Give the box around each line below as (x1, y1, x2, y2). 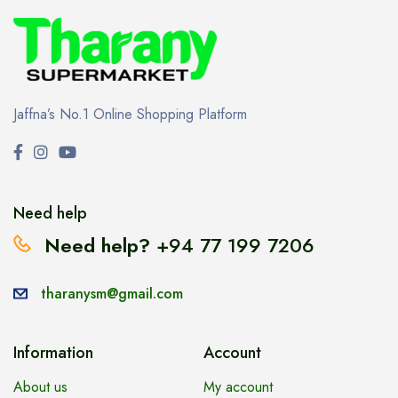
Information (13, 340, 93, 364)
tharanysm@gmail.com (41, 283, 183, 304)
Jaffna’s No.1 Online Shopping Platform (13, 103, 247, 124)
